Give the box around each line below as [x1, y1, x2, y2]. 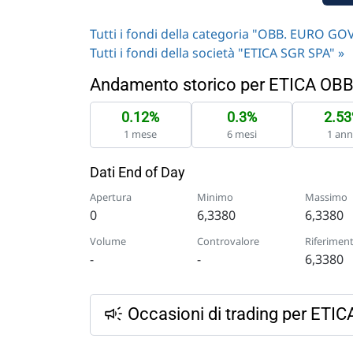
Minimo [197, 189, 234, 204]
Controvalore [197, 233, 260, 248]
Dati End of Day [90, 163, 185, 180]
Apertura [90, 189, 132, 204]
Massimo [304, 189, 347, 204]
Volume [90, 233, 126, 248]
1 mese [124, 126, 158, 141]
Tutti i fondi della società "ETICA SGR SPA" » [90, 43, 344, 61]
